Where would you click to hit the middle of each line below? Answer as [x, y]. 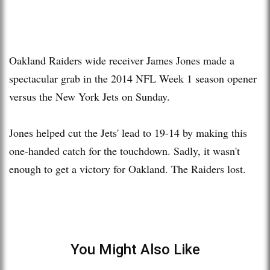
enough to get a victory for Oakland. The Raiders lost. [127, 168]
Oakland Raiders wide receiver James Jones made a [122, 60]
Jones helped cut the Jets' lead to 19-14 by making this [128, 132]
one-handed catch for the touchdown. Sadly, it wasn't [124, 150]
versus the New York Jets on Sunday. [89, 96]
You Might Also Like [135, 249]
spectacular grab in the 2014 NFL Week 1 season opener [133, 78]
